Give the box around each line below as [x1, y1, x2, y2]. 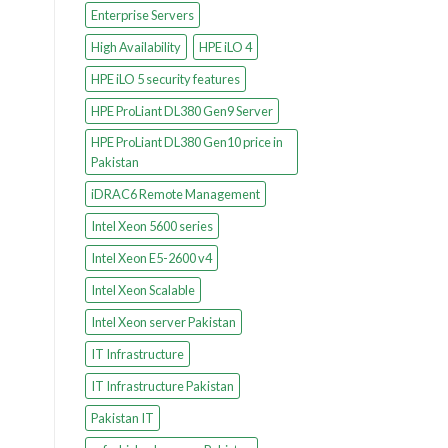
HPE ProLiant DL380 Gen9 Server [90, 102, 273, 119]
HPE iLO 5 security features [90, 70, 240, 87]
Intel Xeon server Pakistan [90, 313, 236, 330]
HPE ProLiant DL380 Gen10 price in [90, 133, 283, 150]
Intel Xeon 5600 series [90, 217, 213, 234]
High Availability [90, 38, 181, 55]
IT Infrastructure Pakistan [90, 377, 234, 394]
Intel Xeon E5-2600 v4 [90, 249, 212, 266]
